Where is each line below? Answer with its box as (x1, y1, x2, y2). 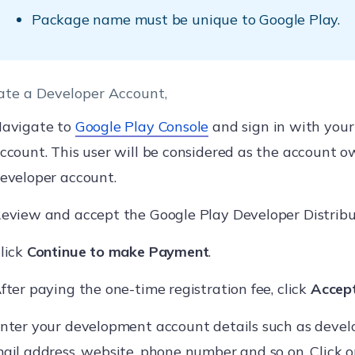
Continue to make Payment (26, 242, 209, 261)
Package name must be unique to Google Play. (31, 10, 341, 29)
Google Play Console (74, 117, 209, 136)
